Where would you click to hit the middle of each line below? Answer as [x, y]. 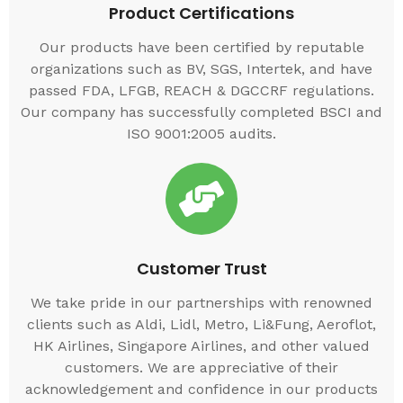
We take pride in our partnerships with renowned [201, 303]
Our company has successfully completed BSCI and [201, 112]
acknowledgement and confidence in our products [201, 390]
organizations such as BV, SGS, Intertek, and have [201, 69]
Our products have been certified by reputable [201, 48]
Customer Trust [201, 269]
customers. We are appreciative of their [201, 368]
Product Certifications [201, 13]
